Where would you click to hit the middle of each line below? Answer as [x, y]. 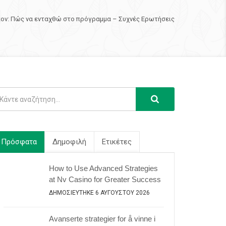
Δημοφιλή [69, 142]
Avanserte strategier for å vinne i [102, 219]
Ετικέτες [117, 142]
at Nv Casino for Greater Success [105, 179]
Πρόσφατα [19, 142]
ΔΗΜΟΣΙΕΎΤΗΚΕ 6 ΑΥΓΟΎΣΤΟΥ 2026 [99, 193]
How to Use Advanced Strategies [103, 168]
